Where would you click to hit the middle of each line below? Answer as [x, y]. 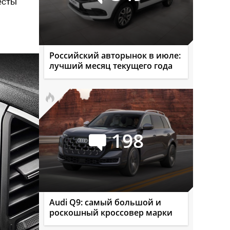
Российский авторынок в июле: [115, 55]
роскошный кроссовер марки [111, 213]
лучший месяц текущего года [111, 66]
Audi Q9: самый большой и [105, 202]
